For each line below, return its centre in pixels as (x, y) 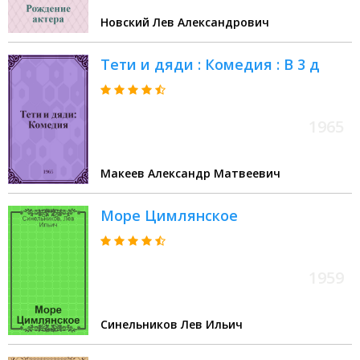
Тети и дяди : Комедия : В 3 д (210, 65)
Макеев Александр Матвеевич (190, 174)
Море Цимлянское (169, 216)
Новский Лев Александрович (185, 22)
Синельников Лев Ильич (172, 325)
